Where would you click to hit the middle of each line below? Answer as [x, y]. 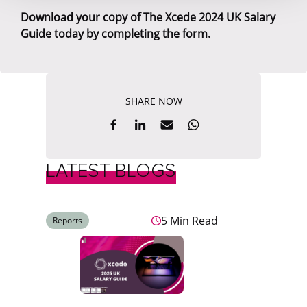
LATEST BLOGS [111, 171]
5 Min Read [190, 221]
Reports [68, 221]
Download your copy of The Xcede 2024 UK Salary [148, 17]
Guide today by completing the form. [115, 34]
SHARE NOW [153, 101]
